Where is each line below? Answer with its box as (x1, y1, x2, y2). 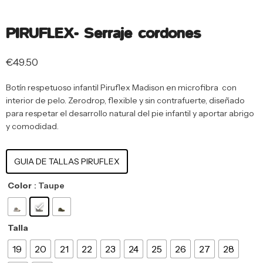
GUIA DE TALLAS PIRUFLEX (14, 156, 120, 167)
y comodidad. (6, 120, 59, 131)
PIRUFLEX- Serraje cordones (6, 23, 201, 42)
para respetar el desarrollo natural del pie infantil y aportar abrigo (6, 107, 254, 119)
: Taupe (34, 180, 65, 191)
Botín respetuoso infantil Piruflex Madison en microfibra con (6, 82, 237, 93)
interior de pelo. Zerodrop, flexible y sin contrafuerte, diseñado (6, 95, 245, 106)
